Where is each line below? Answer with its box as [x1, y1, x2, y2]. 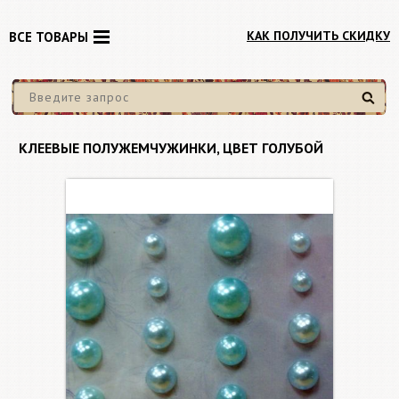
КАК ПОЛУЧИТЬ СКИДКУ [247, 28, 390, 44]
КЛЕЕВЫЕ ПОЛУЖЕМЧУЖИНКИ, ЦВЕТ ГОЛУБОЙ [19, 139, 323, 157]
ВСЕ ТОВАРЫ [9, 28, 88, 45]
